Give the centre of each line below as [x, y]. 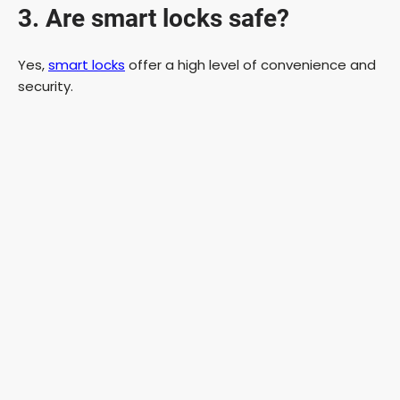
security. [46, 87]
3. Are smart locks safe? [154, 19]
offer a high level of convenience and [250, 65]
